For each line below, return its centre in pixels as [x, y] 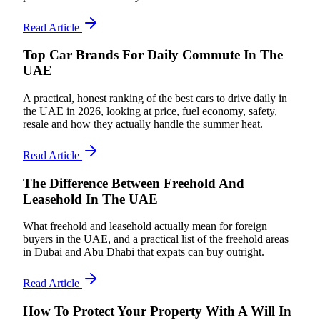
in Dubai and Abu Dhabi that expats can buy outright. [144, 252]
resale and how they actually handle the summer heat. [143, 124]
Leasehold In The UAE [90, 199]
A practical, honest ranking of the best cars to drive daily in [155, 98]
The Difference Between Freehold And [134, 183]
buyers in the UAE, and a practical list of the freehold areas [156, 239]
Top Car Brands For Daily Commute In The [153, 55]
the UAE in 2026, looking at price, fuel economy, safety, [150, 111]
